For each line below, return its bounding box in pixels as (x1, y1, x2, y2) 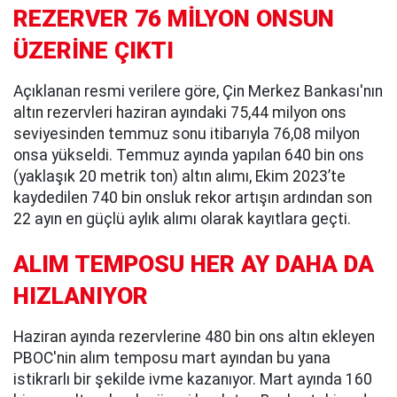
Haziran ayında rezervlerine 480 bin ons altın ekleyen (13, 327, 375, 346)
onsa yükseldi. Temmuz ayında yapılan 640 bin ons (13, 145, 364, 164)
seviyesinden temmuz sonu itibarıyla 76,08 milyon (13, 124, 360, 143)
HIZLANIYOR (13, 282, 148, 309)
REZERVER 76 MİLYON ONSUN (13, 4, 334, 32)
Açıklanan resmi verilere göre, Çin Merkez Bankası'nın (13, 82, 383, 100)
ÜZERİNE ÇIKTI (13, 36, 174, 64)
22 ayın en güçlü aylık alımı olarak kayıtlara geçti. (13, 209, 351, 228)
